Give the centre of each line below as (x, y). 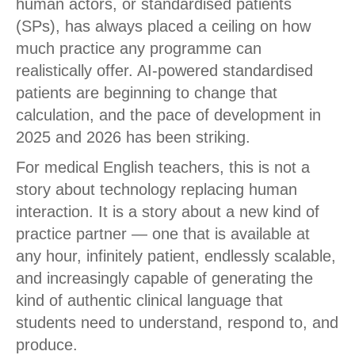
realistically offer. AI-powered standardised (164, 71)
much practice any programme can (139, 49)
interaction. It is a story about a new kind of (168, 212)
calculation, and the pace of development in (168, 115)
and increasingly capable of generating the (164, 279)
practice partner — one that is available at (163, 234)
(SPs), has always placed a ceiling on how (163, 27)
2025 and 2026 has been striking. (133, 137)
